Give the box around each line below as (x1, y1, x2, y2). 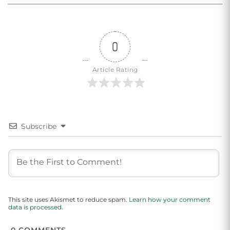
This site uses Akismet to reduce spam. (8, 196, 129, 204)
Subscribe (21, 122, 56, 131)
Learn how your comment (129, 196, 210, 204)
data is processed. (8, 203, 63, 212)
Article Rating (92, 66, 138, 74)
